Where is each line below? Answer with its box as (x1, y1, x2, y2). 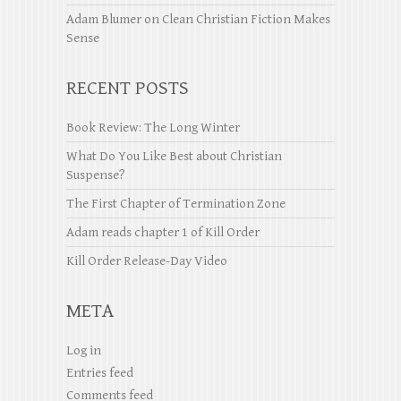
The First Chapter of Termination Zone (66, 195, 286, 211)
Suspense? (66, 166, 125, 183)
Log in (66, 342, 101, 358)
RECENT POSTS (66, 76, 189, 99)
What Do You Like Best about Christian (66, 148, 282, 164)
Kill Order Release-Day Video (66, 252, 227, 269)
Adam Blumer (66, 11, 141, 27)
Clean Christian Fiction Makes (162, 11, 330, 27)
